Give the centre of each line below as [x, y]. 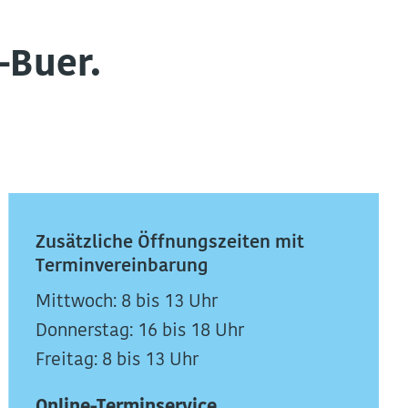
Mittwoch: [76, 302]
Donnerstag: [87, 331]
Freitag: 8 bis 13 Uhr [117, 361]
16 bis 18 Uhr [191, 331]
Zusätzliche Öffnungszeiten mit [170, 243]
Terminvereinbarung [122, 267]
